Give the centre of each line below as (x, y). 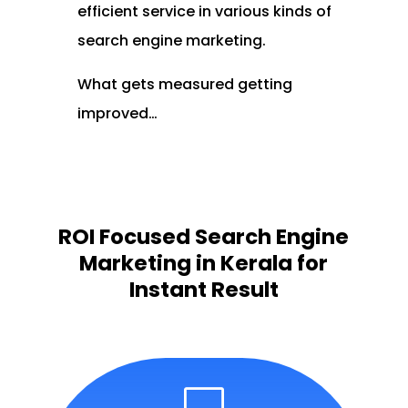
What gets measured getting (184, 84)
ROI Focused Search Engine (204, 237)
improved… (117, 113)
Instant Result (204, 290)
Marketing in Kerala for (204, 263)
